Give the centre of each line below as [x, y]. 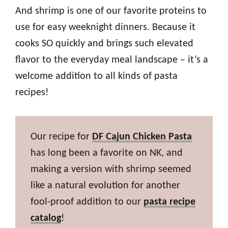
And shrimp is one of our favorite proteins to [111, 11]
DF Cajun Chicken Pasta [142, 137]
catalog [46, 219]
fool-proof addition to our [87, 202]
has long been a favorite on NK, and [107, 153]
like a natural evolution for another [105, 186]
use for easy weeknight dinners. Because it [105, 28]
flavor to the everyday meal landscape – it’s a [112, 60]
